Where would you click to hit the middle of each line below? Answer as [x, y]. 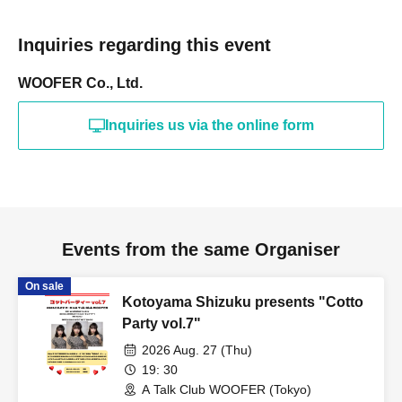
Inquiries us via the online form [209, 126]
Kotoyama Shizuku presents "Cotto [243, 302]
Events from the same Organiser [201, 250]
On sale [44, 287]
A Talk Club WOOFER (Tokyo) [227, 390]
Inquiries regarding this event [144, 45]
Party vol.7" [162, 324]
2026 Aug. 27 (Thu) [197, 350]
